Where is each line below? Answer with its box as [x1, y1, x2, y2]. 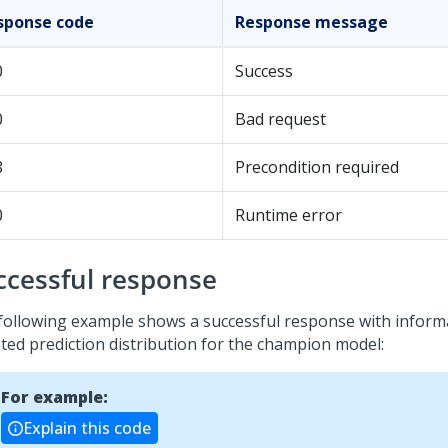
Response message [235, 11, 388, 33]
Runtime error [235, 204, 342, 226]
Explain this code [23, 417, 151, 439]
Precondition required [235, 156, 399, 178]
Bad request [235, 108, 326, 130]
